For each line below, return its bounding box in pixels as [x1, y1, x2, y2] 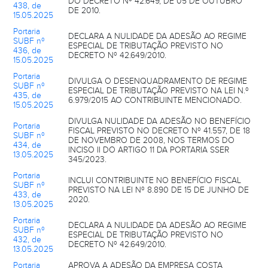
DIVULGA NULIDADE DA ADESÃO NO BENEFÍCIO [68, 116, 251, 126]
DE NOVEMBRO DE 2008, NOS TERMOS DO [68, 135, 234, 145]
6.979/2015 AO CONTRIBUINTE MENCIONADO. [68, 95, 242, 105]
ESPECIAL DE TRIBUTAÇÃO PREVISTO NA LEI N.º [68, 86, 249, 96]
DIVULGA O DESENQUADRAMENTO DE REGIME [68, 76, 247, 86]
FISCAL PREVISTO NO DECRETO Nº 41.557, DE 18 [68, 126, 250, 136]
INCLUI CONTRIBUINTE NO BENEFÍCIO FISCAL [68, 175, 241, 185]
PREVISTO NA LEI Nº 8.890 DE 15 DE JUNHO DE [68, 185, 249, 195]
